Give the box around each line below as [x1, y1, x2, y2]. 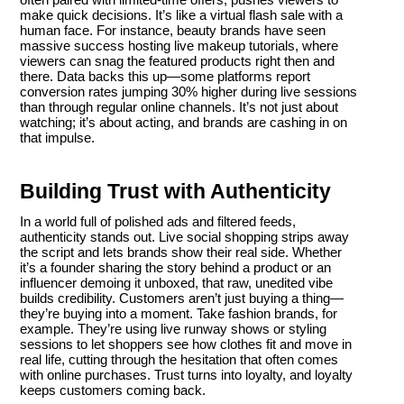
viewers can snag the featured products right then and [20, 53, 335, 69]
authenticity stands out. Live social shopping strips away [20, 229, 349, 245]
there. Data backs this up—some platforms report [20, 69, 310, 85]
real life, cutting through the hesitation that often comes [20, 352, 338, 368]
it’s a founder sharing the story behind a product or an [20, 260, 331, 276]
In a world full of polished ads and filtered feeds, [20, 214, 296, 230]
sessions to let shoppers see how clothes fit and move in [20, 336, 352, 353]
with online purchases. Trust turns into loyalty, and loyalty [20, 367, 353, 383]
